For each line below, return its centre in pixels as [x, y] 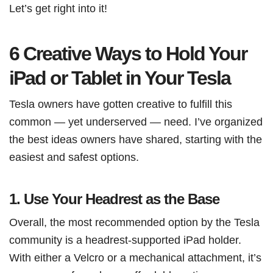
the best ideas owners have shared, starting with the [136, 139]
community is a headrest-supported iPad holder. [125, 239]
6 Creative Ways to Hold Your [128, 53]
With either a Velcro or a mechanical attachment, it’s [135, 257]
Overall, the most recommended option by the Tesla [134, 222]
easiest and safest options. [74, 157]
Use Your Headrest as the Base [122, 199]
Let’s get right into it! [58, 8]
